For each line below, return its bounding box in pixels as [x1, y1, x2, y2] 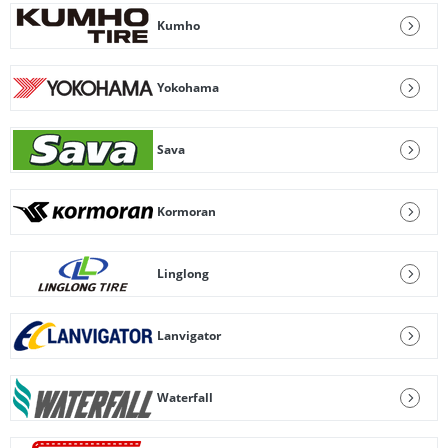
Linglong [157, 265, 209, 282]
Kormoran [157, 203, 216, 220]
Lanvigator [157, 327, 221, 344]
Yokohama [157, 79, 219, 96]
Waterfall [157, 389, 213, 406]
